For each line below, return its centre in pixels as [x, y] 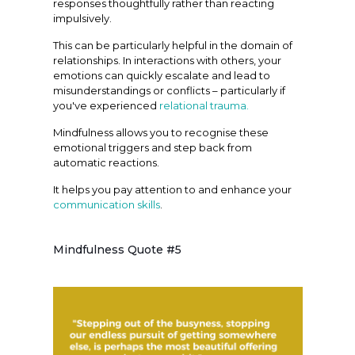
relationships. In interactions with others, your [167, 60]
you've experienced [106, 105]
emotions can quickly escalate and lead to [161, 75]
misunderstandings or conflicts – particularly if [169, 90]
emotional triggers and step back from [152, 147]
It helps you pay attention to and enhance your [172, 189]
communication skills [106, 204]
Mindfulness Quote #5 [117, 249]
